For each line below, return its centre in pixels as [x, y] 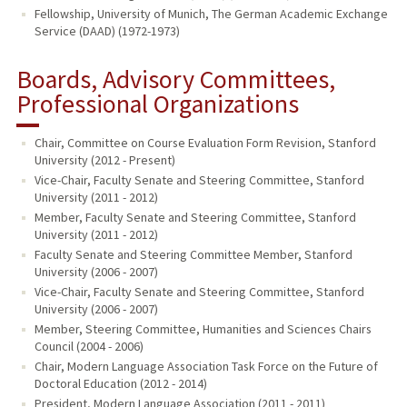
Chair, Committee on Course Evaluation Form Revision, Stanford [205, 143]
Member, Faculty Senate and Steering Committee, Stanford [195, 218]
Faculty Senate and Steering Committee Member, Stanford [193, 255]
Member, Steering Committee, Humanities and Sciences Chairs [203, 329]
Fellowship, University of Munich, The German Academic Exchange [211, 14]
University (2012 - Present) [104, 160]
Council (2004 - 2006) [89, 347]
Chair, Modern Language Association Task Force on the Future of [206, 367]
